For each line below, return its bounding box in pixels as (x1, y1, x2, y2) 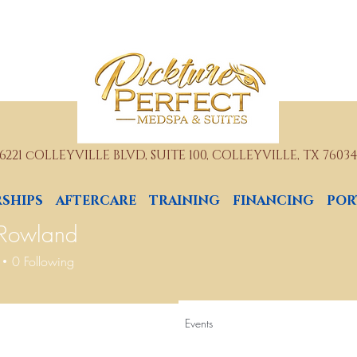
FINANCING (233, 192, 314, 210)
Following (24, 253, 74, 270)
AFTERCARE (56, 192, 136, 210)
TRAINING (149, 192, 220, 210)
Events (185, 316, 213, 331)
